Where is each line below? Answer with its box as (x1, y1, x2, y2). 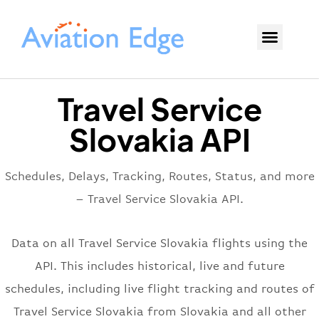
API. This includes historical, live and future (34, 259, 285, 273)
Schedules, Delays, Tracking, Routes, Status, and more (4, 169, 315, 184)
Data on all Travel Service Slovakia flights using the (11, 236, 308, 251)
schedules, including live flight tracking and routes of (4, 282, 315, 296)
